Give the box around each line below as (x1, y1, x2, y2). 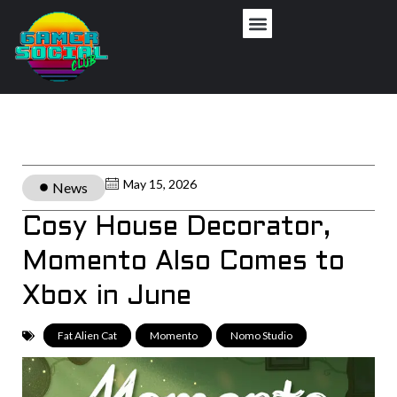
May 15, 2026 (123, 175, 197, 191)
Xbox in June (22, 284, 191, 309)
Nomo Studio (230, 328, 292, 342)
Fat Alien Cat (58, 328, 117, 342)
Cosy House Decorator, (22, 214, 331, 240)
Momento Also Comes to (22, 249, 345, 275)
